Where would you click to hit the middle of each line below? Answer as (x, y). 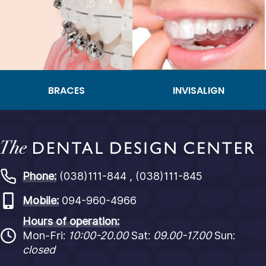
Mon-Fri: (45, 235)
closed (39, 250)
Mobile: (41, 200)
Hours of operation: (71, 221)
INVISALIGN (199, 90)
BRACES (66, 90)
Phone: (39, 176)
